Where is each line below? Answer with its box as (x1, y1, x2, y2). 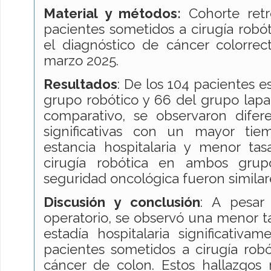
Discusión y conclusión (44, 194, 200, 211)
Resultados (44, 76, 117, 93)
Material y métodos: (44, 5, 189, 21)
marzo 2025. (44, 52, 126, 68)
